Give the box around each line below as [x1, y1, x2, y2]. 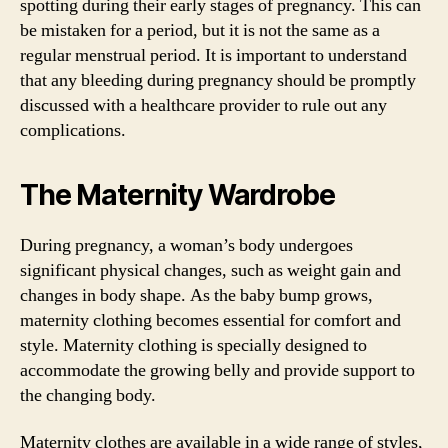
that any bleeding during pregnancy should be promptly [20, 68, 416, 92]
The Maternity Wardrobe [20, 177, 335, 212]
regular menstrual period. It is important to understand [20, 43, 407, 67]
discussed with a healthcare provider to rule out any [20, 93, 387, 117]
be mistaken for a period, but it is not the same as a [20, 18, 380, 42]
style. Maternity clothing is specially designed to [20, 333, 367, 357]
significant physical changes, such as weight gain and [20, 258, 401, 282]
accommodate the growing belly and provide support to [20, 358, 415, 382]
